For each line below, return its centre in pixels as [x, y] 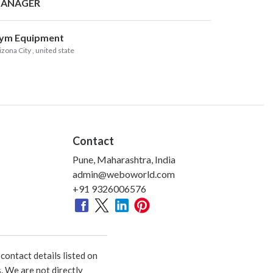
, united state [53, 50]
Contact [93, 140]
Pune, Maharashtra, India [124, 159]
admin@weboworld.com [124, 174]
